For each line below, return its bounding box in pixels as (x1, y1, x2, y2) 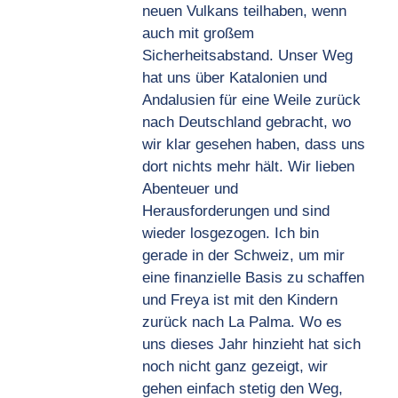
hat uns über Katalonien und (142, 69, 327, 87)
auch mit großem (142, 25, 254, 43)
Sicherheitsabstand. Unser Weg (142, 47, 353, 65)
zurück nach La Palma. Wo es (142, 314, 342, 331)
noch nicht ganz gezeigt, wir (142, 358, 328, 376)
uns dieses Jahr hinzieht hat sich (142, 336, 361, 354)
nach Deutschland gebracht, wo (142, 114, 351, 131)
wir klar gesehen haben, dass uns (142, 136, 365, 154)
